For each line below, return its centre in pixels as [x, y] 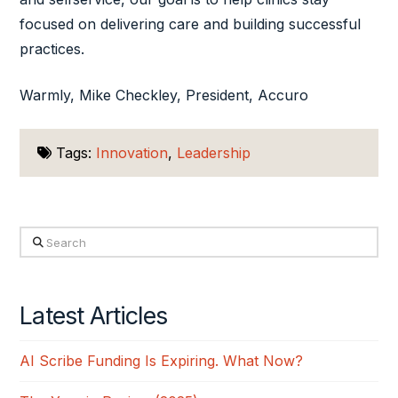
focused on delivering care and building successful [191, 24]
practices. [55, 49]
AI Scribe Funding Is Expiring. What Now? [164, 361]
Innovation [132, 153]
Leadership [214, 153]
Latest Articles [94, 315]
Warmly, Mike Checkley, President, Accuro [164, 96]
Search [44, 239]
